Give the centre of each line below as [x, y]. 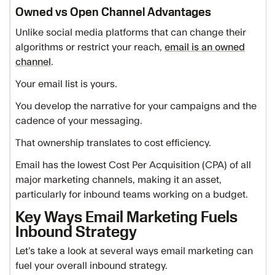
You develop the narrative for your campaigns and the [136, 106]
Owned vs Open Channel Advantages [113, 12]
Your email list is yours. [66, 84]
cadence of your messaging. [80, 121]
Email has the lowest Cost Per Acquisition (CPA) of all [133, 165]
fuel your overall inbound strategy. [91, 266]
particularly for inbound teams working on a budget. [132, 195]
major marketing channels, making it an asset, [118, 180]
